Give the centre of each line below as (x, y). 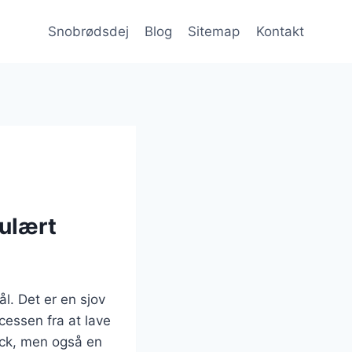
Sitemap (214, 31)
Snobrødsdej (88, 31)
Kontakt (280, 31)
